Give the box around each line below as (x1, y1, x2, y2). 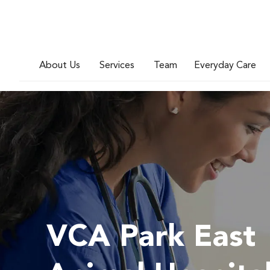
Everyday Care (194, 60, 256, 71)
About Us (39, 60, 80, 71)
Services (99, 60, 134, 71)
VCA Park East (46, 223, 256, 253)
